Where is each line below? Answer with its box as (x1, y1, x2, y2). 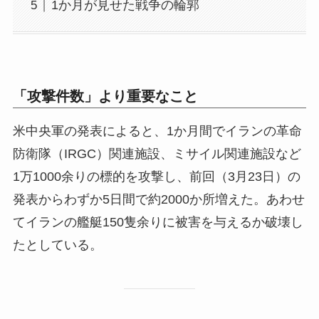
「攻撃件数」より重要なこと (12, 88, 198, 105)
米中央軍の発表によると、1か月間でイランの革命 (12, 124, 302, 139)
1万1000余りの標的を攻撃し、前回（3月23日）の (12, 169, 300, 184)
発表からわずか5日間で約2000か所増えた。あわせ (12, 192, 305, 207)
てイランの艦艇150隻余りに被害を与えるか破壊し (12, 215, 303, 230)
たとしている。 (12, 238, 103, 253)
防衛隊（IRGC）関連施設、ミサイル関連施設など (12, 147, 301, 162)
